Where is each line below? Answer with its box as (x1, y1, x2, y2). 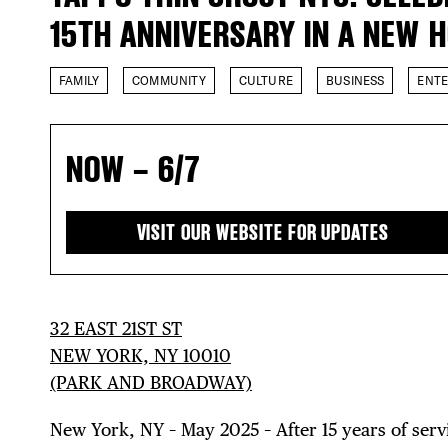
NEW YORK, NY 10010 (50, 344, 231, 366)
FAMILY (59, 72, 100, 88)
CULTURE (238, 72, 293, 88)
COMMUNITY (132, 72, 206, 88)
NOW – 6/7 (66, 145, 201, 193)
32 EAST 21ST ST (50, 317, 182, 339)
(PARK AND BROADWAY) (50, 371, 252, 393)
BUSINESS (325, 72, 385, 88)
